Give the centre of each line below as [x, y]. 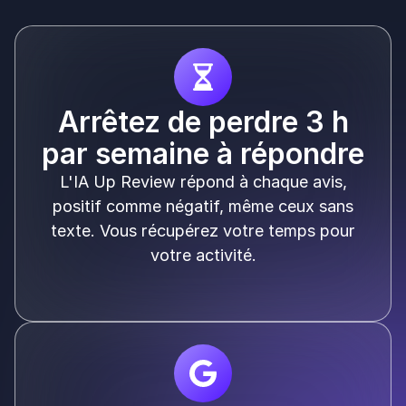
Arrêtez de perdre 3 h [203, 122]
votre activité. [203, 256]
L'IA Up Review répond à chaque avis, [203, 182]
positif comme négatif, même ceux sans [203, 207]
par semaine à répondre [203, 154]
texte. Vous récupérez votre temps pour [203, 231]
